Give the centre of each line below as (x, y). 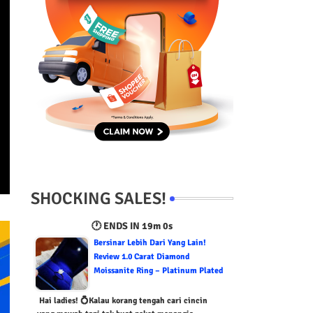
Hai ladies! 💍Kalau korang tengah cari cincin (122, 300)
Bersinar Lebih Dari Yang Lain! (150, 242)
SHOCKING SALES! (98, 198)
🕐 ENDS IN (114, 226)
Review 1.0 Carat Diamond (141, 256)
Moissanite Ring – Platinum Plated (158, 270)
